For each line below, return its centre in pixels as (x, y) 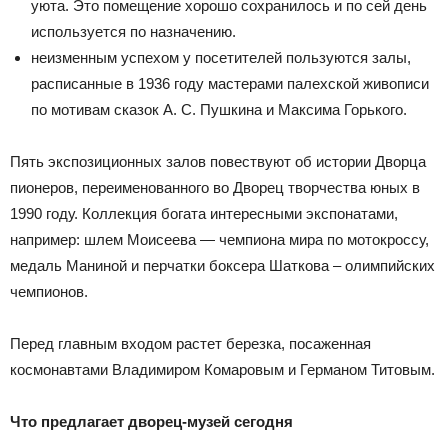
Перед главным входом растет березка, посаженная (190, 344)
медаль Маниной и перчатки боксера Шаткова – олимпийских (222, 266)
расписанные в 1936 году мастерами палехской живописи (230, 84)
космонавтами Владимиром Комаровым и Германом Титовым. (222, 370)
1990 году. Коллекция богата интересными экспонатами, (204, 214)
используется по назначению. (133, 32)
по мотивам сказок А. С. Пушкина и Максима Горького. (219, 110)
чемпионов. (49, 292)
